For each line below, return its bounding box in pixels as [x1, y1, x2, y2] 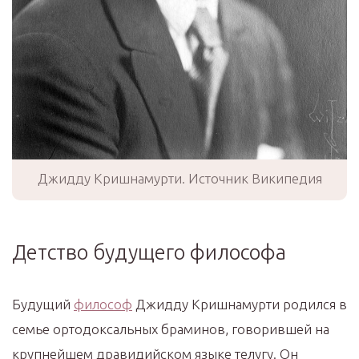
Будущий [12, 296, 74, 313]
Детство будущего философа [12, 240, 286, 264]
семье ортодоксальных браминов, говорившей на [12, 321, 329, 337]
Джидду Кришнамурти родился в [132, 296, 347, 313]
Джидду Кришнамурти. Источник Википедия [37, 171, 322, 187]
